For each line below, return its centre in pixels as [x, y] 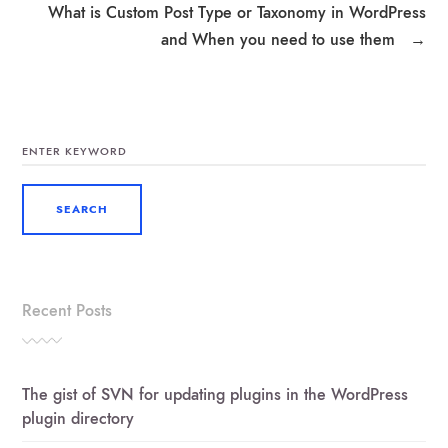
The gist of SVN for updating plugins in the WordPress [215, 394]
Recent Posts [67, 310]
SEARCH [44, 134]
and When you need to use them [280, 39]
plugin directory [78, 418]
